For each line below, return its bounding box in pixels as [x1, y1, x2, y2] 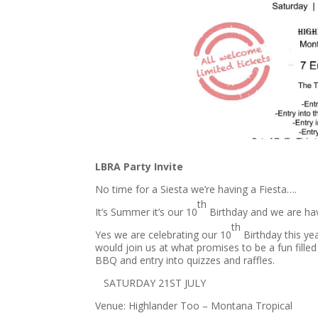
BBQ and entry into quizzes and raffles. [95, 253, 275, 268]
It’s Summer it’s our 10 [95, 205, 198, 219]
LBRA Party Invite [95, 160, 184, 174]
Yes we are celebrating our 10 [95, 228, 232, 242]
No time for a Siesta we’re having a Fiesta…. [95, 182, 297, 197]
